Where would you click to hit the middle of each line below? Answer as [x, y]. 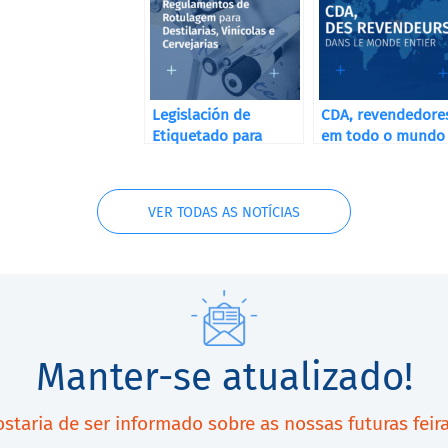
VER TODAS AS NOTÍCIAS [224, 212]
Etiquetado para [207, 136]
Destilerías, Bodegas [221, 157]
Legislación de [201, 115]
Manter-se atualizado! [224, 377]
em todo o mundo [383, 136]
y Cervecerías [197, 178]
